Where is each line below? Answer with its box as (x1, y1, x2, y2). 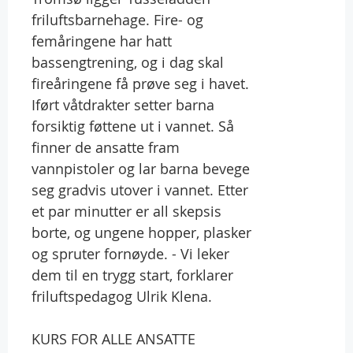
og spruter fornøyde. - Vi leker (32, 243, 229, 263)
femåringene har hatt (32, 31, 172, 50)
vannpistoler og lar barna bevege (32, 158, 250, 178)
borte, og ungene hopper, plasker (32, 222, 251, 242)
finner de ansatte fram (32, 137, 180, 157)
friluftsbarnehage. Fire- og (32, 9, 203, 29)
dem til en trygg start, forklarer (32, 265, 233, 284)
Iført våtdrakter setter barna (32, 95, 214, 114)
